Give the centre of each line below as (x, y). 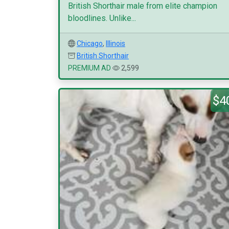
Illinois (116, 43)
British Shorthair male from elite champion (143, 6)
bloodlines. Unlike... (102, 18)
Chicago (90, 43)
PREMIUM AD (89, 68)
